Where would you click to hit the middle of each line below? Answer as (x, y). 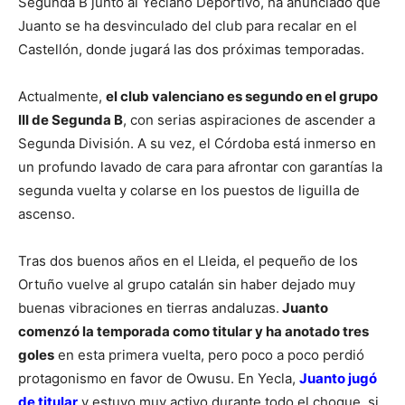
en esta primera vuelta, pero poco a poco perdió (209, 354)
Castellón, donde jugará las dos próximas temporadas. (193, 49)
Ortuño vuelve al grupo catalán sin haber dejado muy (187, 284)
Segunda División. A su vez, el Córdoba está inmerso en (197, 143)
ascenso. (48, 213)
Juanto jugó (338, 378)
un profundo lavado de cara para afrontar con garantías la (200, 166)
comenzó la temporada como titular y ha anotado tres (193, 331)
